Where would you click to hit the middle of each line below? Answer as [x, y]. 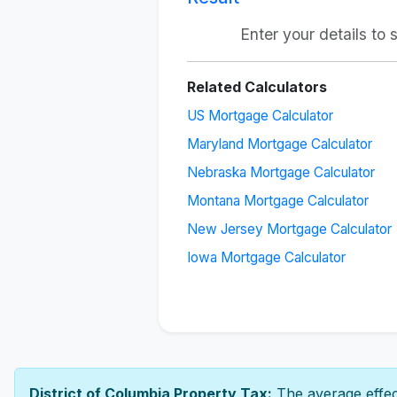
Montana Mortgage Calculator [278, 201]
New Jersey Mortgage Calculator [290, 229]
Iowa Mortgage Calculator [267, 257]
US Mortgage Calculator [261, 116]
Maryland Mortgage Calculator [280, 144]
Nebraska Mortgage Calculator [281, 172]
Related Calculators [257, 87]
